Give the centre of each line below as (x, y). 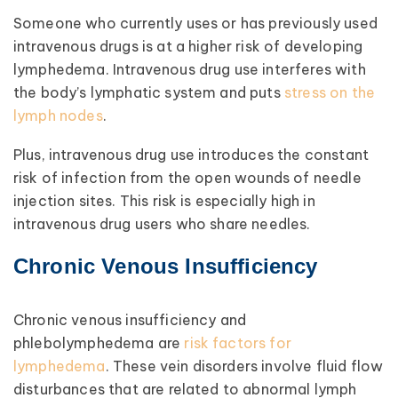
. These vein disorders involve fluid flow (244, 366)
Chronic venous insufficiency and (130, 319)
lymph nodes (58, 115)
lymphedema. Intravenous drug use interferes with (190, 69)
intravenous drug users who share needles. (162, 224)
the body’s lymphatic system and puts (149, 92)
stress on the (330, 92)
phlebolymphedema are (99, 342)
